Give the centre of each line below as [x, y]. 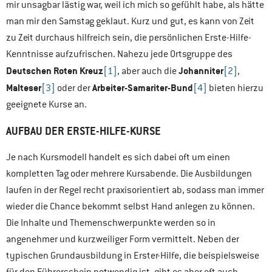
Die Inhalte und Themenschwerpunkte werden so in [111, 223]
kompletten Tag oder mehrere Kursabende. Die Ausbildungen [129, 174]
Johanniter [201, 71]
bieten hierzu [235, 88]
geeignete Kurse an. [46, 105]
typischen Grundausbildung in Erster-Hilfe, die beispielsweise [133, 256]
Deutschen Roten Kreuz [55, 71]
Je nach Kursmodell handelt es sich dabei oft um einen [118, 158]
